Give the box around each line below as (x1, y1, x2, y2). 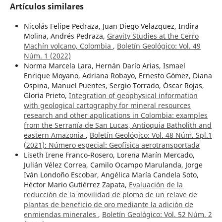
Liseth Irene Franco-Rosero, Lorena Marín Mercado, (23, 150, 195, 160)
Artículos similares (9, 1, 84, 12)
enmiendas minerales (23, 210, 98, 220)
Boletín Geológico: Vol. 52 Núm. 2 (102, 210, 212, 220)
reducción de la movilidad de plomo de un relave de (23, 190, 197, 200)
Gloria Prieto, (23, 91, 69, 101)
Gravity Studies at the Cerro (107, 31, 199, 41)
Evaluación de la (128, 180, 183, 190)
